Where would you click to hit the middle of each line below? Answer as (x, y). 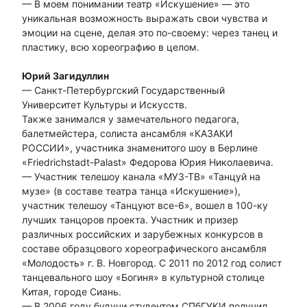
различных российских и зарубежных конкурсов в (143, 234)
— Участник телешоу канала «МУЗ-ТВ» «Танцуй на (141, 176)
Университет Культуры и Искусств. (105, 104)
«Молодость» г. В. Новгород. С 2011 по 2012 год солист (152, 262)
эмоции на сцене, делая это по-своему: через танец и (150, 32)
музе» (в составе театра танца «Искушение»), (131, 191)
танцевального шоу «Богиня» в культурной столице (143, 277)
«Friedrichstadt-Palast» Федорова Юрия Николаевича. (148, 162)
